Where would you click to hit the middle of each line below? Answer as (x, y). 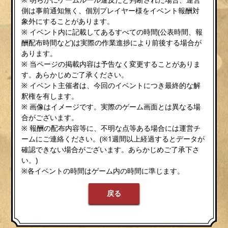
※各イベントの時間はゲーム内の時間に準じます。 (103, 170)
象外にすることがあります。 (68, 21)
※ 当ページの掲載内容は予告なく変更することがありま (111, 64)
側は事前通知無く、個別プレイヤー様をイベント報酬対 (111, 10)
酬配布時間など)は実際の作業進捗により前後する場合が (112, 42)
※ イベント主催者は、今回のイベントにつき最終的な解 (111, 85)
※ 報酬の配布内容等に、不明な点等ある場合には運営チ (111, 128)
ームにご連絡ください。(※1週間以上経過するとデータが (113, 138)
